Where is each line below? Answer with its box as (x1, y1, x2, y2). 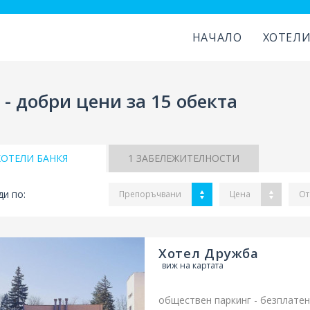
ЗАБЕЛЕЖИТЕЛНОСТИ (133, 152, 239, 165)
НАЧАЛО (192, 30, 242, 45)
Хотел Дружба (158, 244, 259, 262)
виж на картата (162, 259, 224, 271)
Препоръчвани (118, 188, 181, 200)
